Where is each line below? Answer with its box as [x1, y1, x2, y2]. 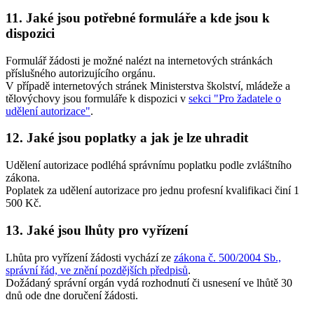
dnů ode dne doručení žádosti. [6, 289, 138, 301]
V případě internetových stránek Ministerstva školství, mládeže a [6, 79, 290, 92]
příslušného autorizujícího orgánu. [6, 67, 156, 79]
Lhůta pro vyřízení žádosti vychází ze [6, 251, 174, 264]
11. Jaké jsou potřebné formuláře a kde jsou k [6, 10, 270, 25]
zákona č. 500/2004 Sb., [174, 251, 281, 264]
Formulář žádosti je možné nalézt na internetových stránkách [6, 54, 273, 67]
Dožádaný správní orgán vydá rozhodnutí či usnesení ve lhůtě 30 [6, 276, 292, 289]
